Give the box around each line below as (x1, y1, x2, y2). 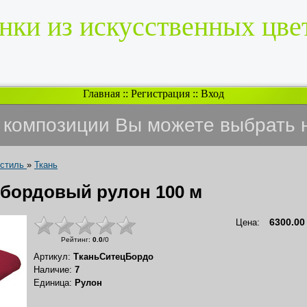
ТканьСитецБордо (73, 251, 153, 262)
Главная (83, 88, 120, 99)
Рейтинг (61, 235, 88, 243)
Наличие (34, 264, 69, 275)
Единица (34, 277, 69, 288)
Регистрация (131, 88, 190, 99)
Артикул (34, 251, 68, 262)
